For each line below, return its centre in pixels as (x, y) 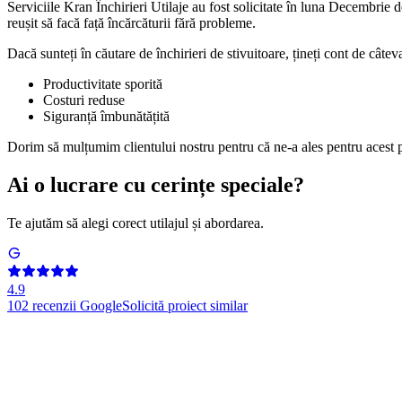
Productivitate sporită (103, 84)
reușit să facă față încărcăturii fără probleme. (131, 23)
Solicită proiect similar (185, 306)
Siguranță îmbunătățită (106, 117)
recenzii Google (77, 306)
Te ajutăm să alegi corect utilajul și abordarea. (135, 223)
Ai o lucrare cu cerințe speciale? (156, 185)
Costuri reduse (84, 100)
